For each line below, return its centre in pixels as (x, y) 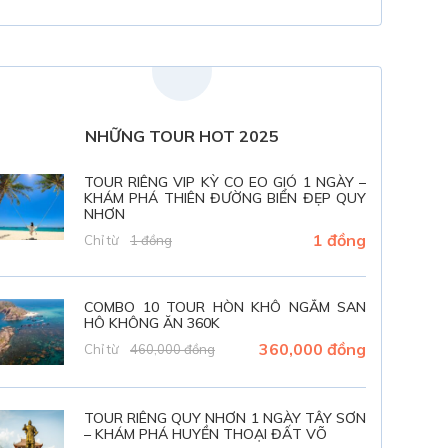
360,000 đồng (312, 349)
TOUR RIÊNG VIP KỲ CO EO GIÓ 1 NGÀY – (225, 182)
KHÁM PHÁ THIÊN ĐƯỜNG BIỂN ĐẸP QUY (225, 198)
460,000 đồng (173, 349)
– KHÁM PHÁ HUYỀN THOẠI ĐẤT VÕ (206, 434)
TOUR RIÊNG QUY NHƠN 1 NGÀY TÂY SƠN (225, 418)
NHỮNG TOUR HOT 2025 (182, 136)
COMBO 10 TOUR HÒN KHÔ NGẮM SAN (225, 307)
